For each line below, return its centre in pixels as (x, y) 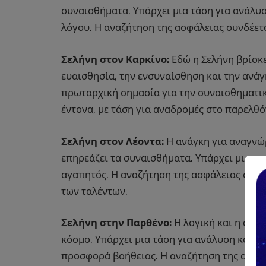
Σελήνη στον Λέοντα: (113, 141)
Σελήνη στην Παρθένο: (116, 223)
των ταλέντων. (94, 191)
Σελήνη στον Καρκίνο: (115, 59)
